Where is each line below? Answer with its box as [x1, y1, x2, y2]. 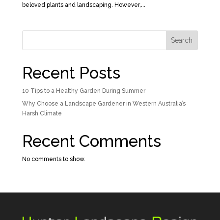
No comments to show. [22, 155, 85, 163]
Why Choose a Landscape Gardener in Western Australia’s [22, 100, 186, 107]
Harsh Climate [22, 110, 62, 117]
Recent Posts [22, 63, 120, 82]
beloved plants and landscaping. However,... [22, 1, 145, 8]
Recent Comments [22, 131, 161, 151]
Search [171, 36, 193, 44]
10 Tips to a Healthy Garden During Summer [22, 87, 145, 94]
